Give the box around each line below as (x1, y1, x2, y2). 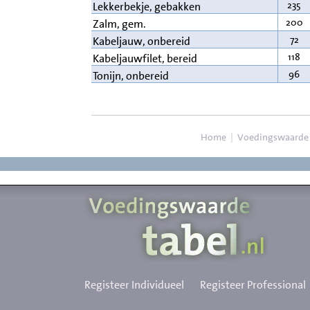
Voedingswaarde (237, 131, 309, 144)
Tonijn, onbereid (93, 69, 169, 84)
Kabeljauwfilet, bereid (93, 51, 197, 66)
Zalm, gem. (93, 17, 146, 32)
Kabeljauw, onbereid (93, 34, 190, 49)
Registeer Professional (200, 277, 306, 293)
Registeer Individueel (84, 277, 184, 293)
